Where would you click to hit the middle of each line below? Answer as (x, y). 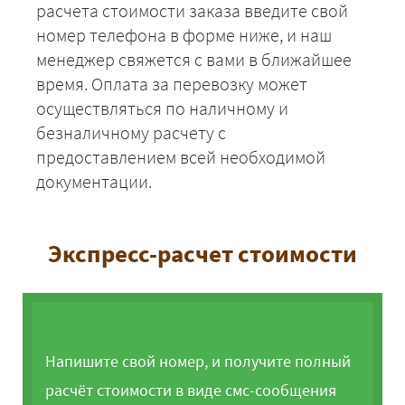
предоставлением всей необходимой (181, 157)
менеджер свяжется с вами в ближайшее (194, 60)
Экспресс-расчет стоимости (202, 254)
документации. (94, 182)
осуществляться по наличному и (162, 108)
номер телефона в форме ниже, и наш (184, 35)
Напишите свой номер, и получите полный (198, 362)
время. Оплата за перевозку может (172, 84)
